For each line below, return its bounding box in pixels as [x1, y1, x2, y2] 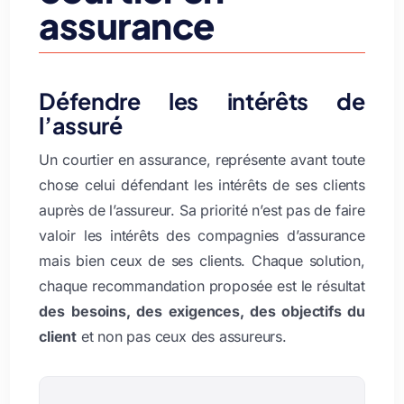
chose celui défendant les [39, 175, 219, 194]
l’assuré [39, 110, 123, 140]
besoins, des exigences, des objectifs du [71, 301, 365, 320]
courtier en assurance [62, 150, 207, 169]
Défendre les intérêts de [39, 86, 365, 115]
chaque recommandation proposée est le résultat [39, 276, 365, 295]
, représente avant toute [206, 150, 365, 169]
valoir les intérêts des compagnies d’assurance [39, 225, 365, 244]
